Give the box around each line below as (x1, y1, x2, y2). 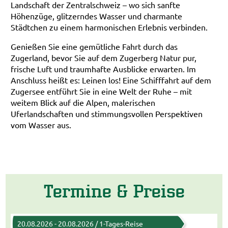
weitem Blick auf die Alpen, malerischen (11, 97, 156, 108)
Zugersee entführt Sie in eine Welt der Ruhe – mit (11, 86, 192, 97)
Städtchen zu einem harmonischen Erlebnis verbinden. (11, 22, 208, 33)
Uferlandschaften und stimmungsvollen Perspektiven (11, 108, 203, 119)
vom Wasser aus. (11, 120, 72, 130)
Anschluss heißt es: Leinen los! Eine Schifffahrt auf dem (11, 75, 212, 85)
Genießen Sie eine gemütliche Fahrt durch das (11, 41, 178, 52)
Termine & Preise (43, 181, 185, 202)
